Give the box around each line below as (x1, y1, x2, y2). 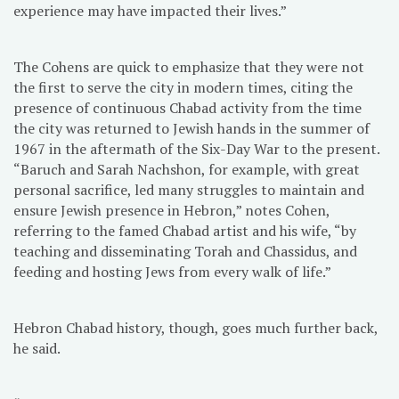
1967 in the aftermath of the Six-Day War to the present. (13, 138, 379, 159)
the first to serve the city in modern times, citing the (13, 77, 353, 97)
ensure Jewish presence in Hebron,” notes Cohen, (13, 199, 330, 220)
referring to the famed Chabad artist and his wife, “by (13, 220, 356, 240)
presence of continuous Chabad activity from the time (13, 97, 362, 118)
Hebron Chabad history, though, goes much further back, (13, 317, 378, 338)
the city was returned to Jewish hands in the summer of (13, 118, 370, 138)
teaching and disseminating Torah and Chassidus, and (13, 240, 357, 261)
